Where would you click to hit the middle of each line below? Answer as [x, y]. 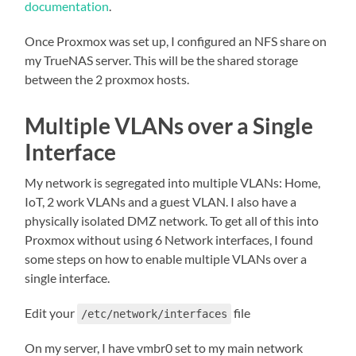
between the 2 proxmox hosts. [107, 79]
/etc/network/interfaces [155, 314]
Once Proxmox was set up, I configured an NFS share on [176, 41]
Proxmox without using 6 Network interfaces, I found [169, 240]
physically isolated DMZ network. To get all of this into [172, 221]
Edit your [51, 313]
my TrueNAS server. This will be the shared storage [162, 60]
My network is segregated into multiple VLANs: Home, [173, 183]
